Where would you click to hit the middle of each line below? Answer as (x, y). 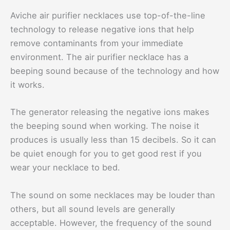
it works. (27, 85)
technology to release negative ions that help (102, 30)
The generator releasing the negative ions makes (110, 112)
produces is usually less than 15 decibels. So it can (113, 140)
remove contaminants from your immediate (97, 43)
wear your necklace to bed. (65, 168)
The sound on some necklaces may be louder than (113, 195)
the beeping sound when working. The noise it (105, 126)
